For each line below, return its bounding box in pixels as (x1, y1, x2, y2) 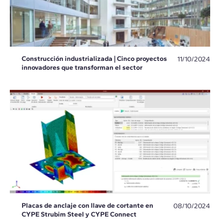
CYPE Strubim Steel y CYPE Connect (22, 210, 137, 219)
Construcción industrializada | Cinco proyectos (22, 55, 167, 63)
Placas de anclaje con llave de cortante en (22, 201, 153, 210)
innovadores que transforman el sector (22, 63, 142, 72)
